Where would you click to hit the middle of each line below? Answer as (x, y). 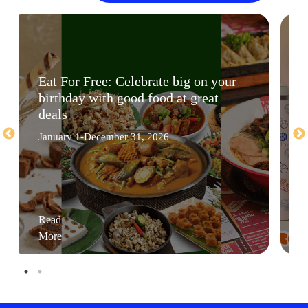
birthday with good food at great (129, 97)
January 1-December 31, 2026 (104, 136)
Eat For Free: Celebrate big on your (137, 81)
